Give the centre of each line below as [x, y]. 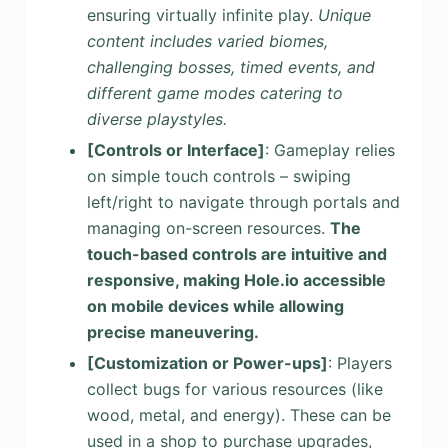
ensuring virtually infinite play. [202, 15]
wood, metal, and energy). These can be [238, 414]
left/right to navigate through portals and [243, 201]
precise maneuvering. [172, 331]
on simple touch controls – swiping [218, 175]
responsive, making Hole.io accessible [236, 279]
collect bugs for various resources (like [234, 388]
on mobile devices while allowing [215, 305]
